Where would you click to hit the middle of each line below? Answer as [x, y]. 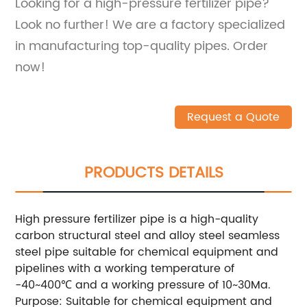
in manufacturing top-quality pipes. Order [142, 46]
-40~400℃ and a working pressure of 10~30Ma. [143, 285]
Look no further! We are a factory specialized [150, 25]
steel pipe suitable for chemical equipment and [147, 252]
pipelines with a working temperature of [125, 268]
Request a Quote [233, 117]
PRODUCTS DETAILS [153, 173]
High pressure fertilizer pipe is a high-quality [137, 219]
